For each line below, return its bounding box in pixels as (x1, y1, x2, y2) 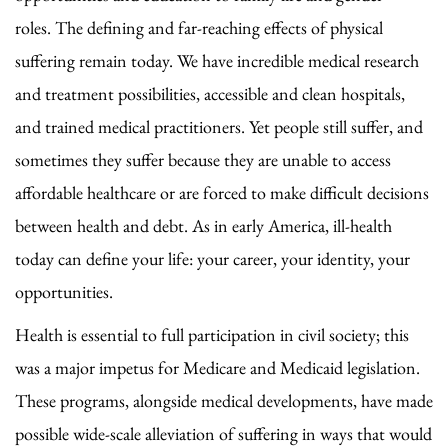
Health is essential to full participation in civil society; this (15, 322, 409, 346)
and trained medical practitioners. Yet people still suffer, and (15, 114, 423, 138)
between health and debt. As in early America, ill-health (15, 213, 392, 237)
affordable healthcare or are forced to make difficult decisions (15, 180, 429, 204)
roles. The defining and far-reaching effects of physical (15, 15, 383, 39)
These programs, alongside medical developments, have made (15, 388, 433, 412)
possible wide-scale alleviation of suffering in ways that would (15, 421, 432, 445)
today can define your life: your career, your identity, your (15, 246, 410, 270)
